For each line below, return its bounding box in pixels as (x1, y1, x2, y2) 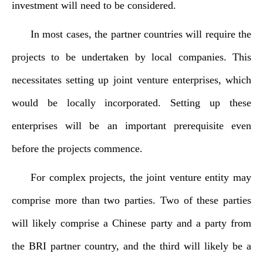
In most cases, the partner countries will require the (31, 28, 251, 40)
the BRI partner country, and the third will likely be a (12, 240, 251, 252)
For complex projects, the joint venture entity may (31, 171, 251, 183)
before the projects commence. (12, 143, 143, 154)
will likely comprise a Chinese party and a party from (12, 217, 251, 229)
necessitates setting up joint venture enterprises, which (12, 74, 251, 86)
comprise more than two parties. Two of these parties (12, 194, 251, 206)
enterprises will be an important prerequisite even (12, 120, 251, 131)
